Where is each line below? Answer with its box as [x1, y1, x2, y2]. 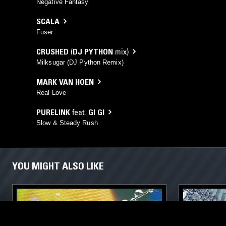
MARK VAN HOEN [36, 76, 94, 87]
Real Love [36, 88, 66, 96]
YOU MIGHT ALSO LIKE [12, 159, 104, 172]
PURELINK [36, 106, 70, 117]
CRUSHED [36, 46, 69, 56]
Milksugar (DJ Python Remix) [36, 58, 124, 66]
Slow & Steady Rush [36, 119, 98, 127]
